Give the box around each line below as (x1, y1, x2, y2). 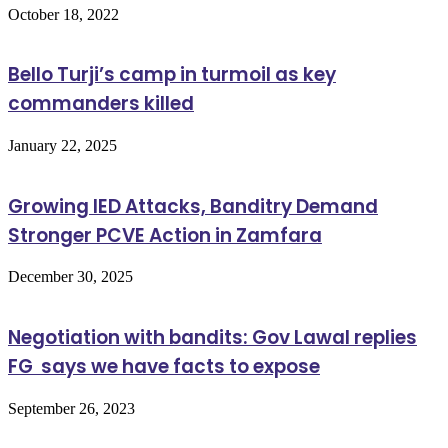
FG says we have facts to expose (8, 353, 320, 381)
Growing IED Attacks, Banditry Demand (8, 192, 378, 220)
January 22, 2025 (8, 136, 117, 154)
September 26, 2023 (8, 399, 135, 417)
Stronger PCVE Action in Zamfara (8, 221, 322, 249)
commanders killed (8, 90, 194, 118)
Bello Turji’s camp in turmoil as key (8, 61, 336, 89)
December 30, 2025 (8, 268, 133, 286)
